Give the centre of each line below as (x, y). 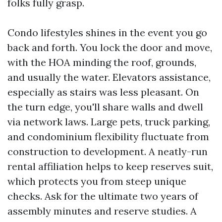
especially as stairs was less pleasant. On (103, 92)
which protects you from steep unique (97, 181)
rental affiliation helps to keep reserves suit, (110, 166)
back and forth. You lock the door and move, (110, 47)
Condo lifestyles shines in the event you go (107, 32)
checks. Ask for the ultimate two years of (103, 196)
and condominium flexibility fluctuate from (108, 137)
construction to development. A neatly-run (108, 151)
